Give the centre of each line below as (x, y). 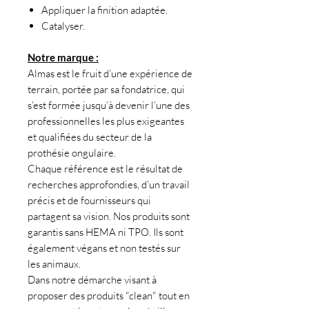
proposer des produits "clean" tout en (109, 296)
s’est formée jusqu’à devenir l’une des (109, 106)
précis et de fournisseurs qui (89, 201)
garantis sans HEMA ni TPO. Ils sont (106, 232)
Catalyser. (63, 26)
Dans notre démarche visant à (92, 280)
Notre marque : (63, 58)
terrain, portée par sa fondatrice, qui (106, 90)
